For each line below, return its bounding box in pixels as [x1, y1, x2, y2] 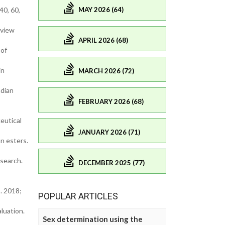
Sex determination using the [43, 214, 143, 224]
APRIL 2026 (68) [78, 36, 128, 44]
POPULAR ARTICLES [38, 191, 118, 202]
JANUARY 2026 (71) [78, 128, 140, 136]
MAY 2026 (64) [78, 5, 124, 14]
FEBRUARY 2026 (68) [78, 97, 144, 105]
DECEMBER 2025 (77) [78, 158, 145, 167]
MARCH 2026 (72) [78, 66, 134, 75]
